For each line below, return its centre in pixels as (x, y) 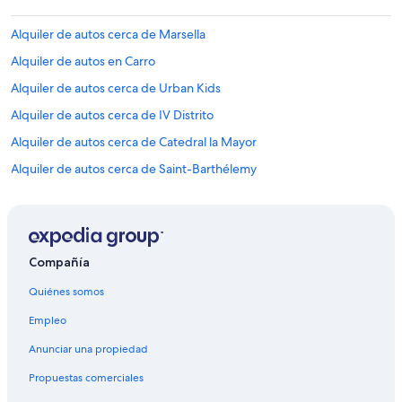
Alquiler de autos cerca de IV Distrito (112, 115)
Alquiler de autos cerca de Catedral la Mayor (134, 142)
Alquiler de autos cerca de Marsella (108, 34)
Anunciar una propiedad (88, 350)
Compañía (59, 262)
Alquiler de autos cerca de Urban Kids (116, 88)
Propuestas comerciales (86, 378)
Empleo (48, 321)
